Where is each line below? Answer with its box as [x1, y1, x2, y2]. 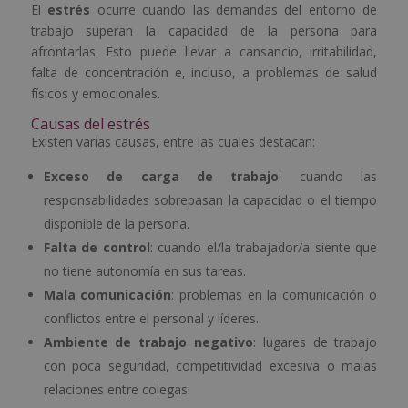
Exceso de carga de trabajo [43, 168, 280, 186]
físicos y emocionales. [30, 85, 160, 103]
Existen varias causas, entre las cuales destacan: [30, 133, 315, 151]
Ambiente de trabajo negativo [43, 333, 253, 352]
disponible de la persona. [43, 215, 189, 233]
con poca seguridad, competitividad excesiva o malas [43, 357, 378, 375]
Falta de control [43, 239, 150, 257]
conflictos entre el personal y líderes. [43, 310, 259, 328]
